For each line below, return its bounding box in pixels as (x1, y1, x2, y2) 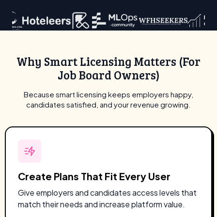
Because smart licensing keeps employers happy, (24, 90, 193, 99)
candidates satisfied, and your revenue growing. (26, 100, 191, 109)
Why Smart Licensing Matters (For (16, 53, 201, 69)
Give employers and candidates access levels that (18, 187, 197, 198)
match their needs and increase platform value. (18, 199, 185, 209)
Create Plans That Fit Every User (18, 170, 170, 182)
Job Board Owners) (57, 67, 160, 83)
